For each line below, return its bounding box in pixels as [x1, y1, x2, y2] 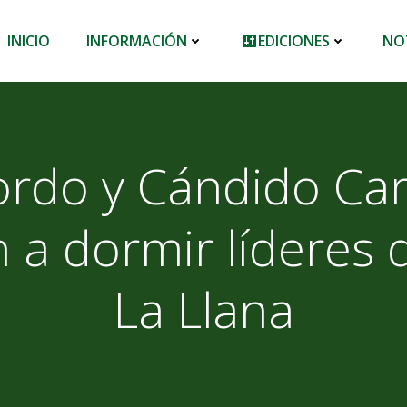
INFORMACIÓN [86, 31, 187, 51]
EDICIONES [258, 31, 330, 51]
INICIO [7, 31, 50, 51]
